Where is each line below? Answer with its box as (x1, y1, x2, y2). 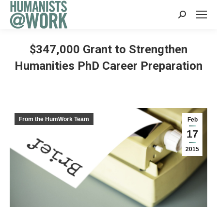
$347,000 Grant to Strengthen (30, 43, 187, 56)
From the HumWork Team (19, 116, 89, 123)
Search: (178, 13, 207, 23)
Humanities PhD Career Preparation (15, 59, 202, 73)
